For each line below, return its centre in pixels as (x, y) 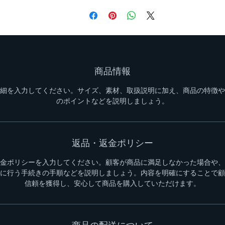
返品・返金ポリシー (113, 143)
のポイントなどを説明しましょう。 (113, 101)
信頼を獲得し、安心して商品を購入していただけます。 (113, 183)
